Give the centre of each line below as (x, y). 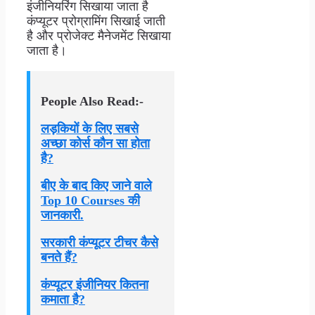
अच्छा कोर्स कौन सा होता (95, 143)
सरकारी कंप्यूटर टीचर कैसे (99, 242)
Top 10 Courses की (90, 200)
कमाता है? (63, 299)
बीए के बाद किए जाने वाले (96, 185)
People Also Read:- (92, 101)
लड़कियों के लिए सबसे (90, 128)
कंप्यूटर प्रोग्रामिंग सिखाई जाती (96, 21)
